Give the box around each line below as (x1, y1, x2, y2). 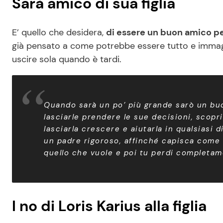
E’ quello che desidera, (12, 26, 106, 39)
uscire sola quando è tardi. (12, 53, 121, 66)
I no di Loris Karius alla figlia (12, 196, 207, 216)
